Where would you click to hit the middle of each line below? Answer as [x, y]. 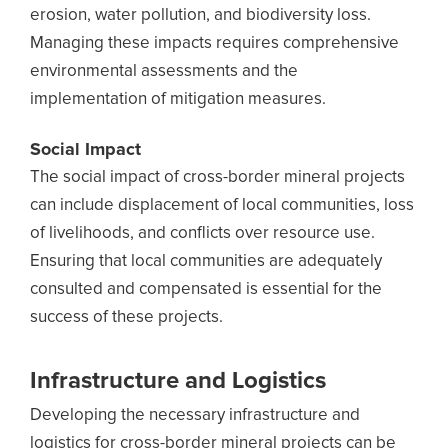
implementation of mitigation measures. [178, 99]
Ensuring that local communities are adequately [206, 261]
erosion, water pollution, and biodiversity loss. [200, 15]
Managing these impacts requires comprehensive [214, 43]
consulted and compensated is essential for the [206, 289]
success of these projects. [126, 317]
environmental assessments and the [164, 71]
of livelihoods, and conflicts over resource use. [202, 233]
